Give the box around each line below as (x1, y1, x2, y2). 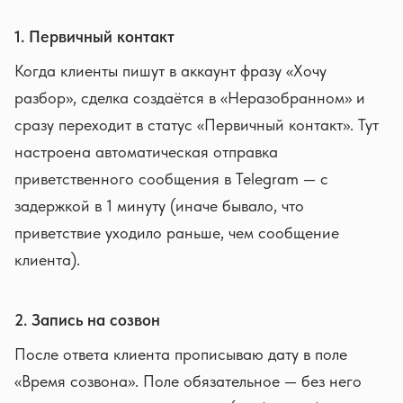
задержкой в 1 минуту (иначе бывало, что (14, 196, 304, 215)
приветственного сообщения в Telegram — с (14, 169, 328, 188)
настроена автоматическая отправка (14, 142, 278, 161)
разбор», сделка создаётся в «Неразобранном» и (14, 88, 365, 107)
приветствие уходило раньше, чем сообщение (14, 223, 339, 242)
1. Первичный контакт (14, 27, 175, 46)
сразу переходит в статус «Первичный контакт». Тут (14, 115, 379, 134)
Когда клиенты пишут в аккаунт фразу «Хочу (14, 61, 327, 80)
